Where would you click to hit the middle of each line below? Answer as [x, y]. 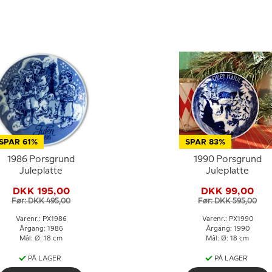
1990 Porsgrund [227, 160]
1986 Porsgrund [41, 160]
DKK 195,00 [41, 191]
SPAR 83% [205, 142]
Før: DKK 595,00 [227, 201]
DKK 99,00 [227, 191]
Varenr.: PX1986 [41, 219]
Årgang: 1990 [227, 229]
